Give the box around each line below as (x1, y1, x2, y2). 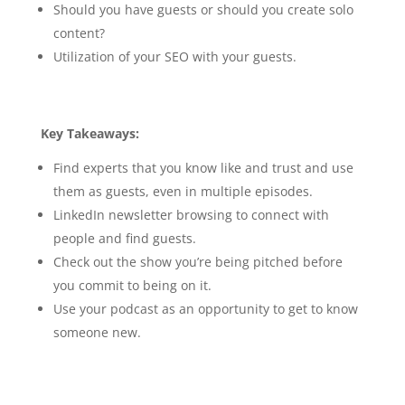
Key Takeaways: (40, 124, 143, 142)
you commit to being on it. (52, 276, 212, 294)
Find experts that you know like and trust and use (52, 158, 353, 176)
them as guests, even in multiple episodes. (52, 182, 316, 200)
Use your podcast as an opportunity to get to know (52, 299, 358, 317)
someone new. (52, 323, 145, 341)
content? (52, 24, 105, 42)
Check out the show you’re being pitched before (52, 252, 343, 270)
